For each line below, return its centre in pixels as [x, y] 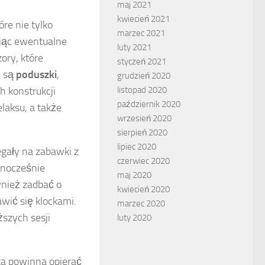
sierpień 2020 [142, 132]
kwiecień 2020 [143, 189]
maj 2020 [134, 175]
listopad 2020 [142, 90]
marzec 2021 [141, 33]
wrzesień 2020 [144, 118]
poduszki [36, 74]
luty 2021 [134, 47]
